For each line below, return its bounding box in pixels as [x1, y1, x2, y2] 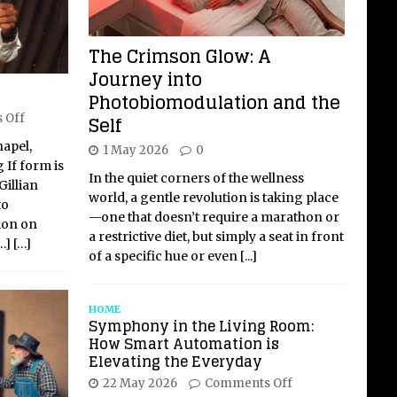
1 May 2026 [102, 142, 168, 158]
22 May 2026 [102, 375, 177, 391]
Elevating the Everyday [88, 348, 262, 374]
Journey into [88, 63, 202, 96]
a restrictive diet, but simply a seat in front [88, 228, 344, 245]
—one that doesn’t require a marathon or [88, 208, 339, 225]
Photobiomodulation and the [88, 86, 340, 119]
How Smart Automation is [88, 331, 279, 356]
